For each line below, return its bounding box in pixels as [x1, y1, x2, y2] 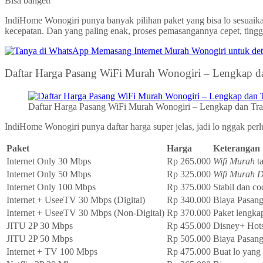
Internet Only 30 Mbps [6, 156, 91, 166]
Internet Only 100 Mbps [6, 182, 96, 192]
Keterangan [213, 143, 260, 153]
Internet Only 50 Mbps [6, 169, 91, 179]
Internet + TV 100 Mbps [6, 247, 97, 257]
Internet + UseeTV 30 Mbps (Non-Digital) [6, 208, 164, 218]
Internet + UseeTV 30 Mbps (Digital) [6, 195, 145, 205]
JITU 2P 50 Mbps [6, 234, 73, 244]
